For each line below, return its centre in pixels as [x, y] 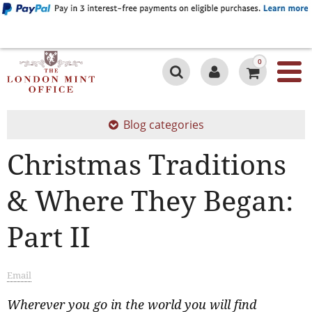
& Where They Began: [150, 201]
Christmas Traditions [147, 164]
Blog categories [163, 125]
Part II [49, 237]
